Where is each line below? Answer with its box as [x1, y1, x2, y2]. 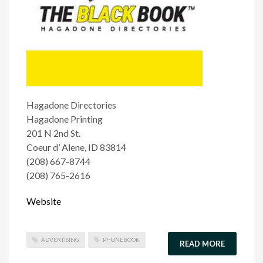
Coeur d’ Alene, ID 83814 [26, 141, 126, 153]
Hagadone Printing [26, 113, 103, 124]
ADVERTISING [41, 236, 79, 243]
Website [26, 195, 61, 207]
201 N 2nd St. [26, 127, 80, 139]
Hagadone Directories [26, 99, 116, 110]
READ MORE [180, 239, 225, 248]
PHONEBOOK [103, 236, 140, 243]
